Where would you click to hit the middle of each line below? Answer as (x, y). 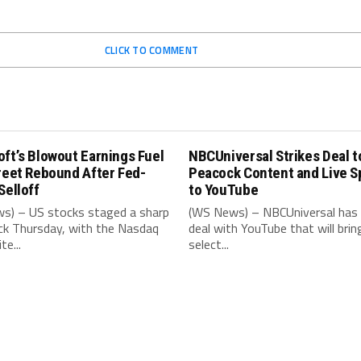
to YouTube (224, 190)
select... (209, 244)
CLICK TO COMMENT (151, 50)
